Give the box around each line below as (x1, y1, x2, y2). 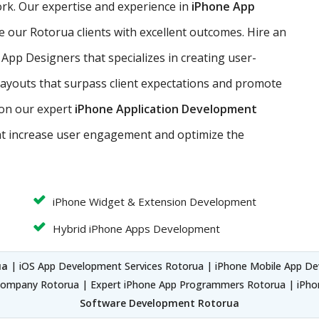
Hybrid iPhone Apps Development (53, 221, 220, 236)
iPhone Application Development (75, 100, 257, 117)
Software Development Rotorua (80, 296, 239, 310)
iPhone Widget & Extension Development (53, 194, 256, 209)
